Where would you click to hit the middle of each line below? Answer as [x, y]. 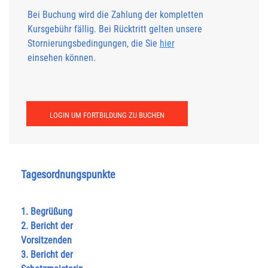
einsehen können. [61, 58]
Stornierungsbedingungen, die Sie [93, 44]
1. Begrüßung [47, 212]
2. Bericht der [47, 226]
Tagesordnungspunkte [68, 175]
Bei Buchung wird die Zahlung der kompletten [115, 15]
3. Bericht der [47, 255]
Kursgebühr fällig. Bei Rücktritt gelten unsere [115, 29]
